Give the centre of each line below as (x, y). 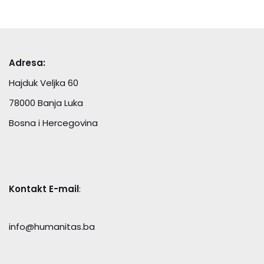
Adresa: (27, 63)
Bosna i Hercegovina (53, 123)
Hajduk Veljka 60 (44, 83)
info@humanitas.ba (52, 227)
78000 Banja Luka (46, 103)
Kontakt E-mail (44, 189)
